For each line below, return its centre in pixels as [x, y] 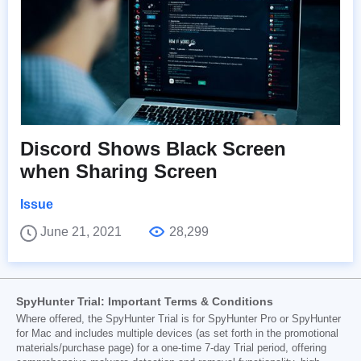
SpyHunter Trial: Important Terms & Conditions [145, 302]
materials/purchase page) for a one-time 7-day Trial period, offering [171, 349]
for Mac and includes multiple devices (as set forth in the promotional [177, 334]
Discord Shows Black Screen [153, 149]
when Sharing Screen [119, 172]
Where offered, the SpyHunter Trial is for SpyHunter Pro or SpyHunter [178, 320]
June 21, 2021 [83, 232]
